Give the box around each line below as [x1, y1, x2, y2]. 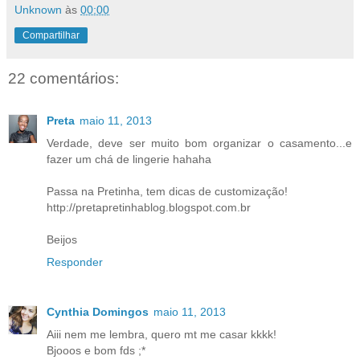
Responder [47, 255, 103, 268]
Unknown [14, 3, 62, 17]
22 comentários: [8, 70, 119, 88]
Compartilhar [22, 30, 80, 42]
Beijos [47, 232, 77, 246]
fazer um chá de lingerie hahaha [47, 152, 211, 166]
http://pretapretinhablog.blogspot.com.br [47, 200, 251, 214]
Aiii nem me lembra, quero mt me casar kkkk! [47, 327, 276, 341]
